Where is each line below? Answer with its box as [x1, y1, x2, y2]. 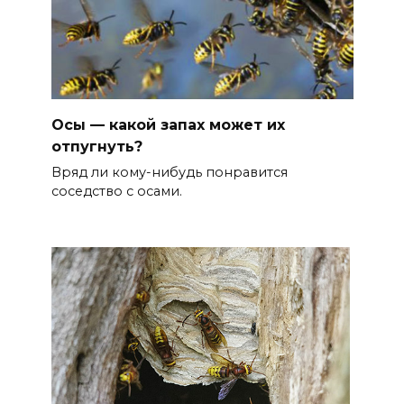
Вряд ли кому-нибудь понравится [50, 163, 288, 180]
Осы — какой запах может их [50, 115, 285, 133]
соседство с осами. [50, 182, 182, 199]
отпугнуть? [50, 137, 142, 155]
